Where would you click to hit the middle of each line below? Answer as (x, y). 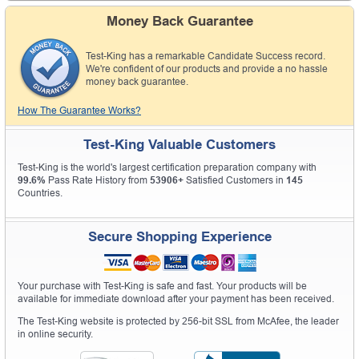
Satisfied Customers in (235, 180)
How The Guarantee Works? (79, 110)
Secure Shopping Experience (179, 236)
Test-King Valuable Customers (179, 144)
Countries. (40, 193)
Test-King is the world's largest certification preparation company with (167, 167)
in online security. (55, 334)
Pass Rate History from (98, 180)
